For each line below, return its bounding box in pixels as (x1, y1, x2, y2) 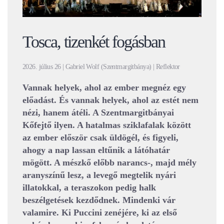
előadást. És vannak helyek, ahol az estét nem (22, 95, 198, 105)
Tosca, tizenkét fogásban (22, 32, 165, 51)
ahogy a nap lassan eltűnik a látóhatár (22, 145, 170, 155)
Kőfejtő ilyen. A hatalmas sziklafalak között (22, 120, 191, 130)
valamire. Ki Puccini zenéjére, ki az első (22, 207, 177, 218)
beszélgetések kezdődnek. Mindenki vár (22, 195, 175, 205)
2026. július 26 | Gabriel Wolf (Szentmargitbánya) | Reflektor (22, 63, 180, 71)
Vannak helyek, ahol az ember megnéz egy (22, 82, 186, 93)
